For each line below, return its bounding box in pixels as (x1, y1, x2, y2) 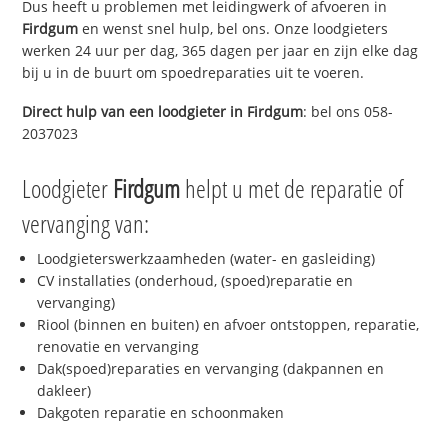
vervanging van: (22, 206, 150, 241)
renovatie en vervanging (37, 337, 200, 357)
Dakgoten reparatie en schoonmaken (37, 403, 285, 423)
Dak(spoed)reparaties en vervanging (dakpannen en (37, 359, 385, 379)
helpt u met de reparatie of (180, 171, 405, 206)
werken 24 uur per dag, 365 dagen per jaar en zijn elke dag (22, 40, 419, 60)
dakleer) (37, 381, 92, 401)
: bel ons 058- (303, 101, 394, 121)
